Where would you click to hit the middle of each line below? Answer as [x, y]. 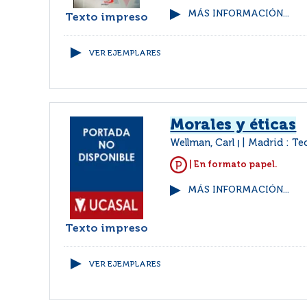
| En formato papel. [233, 164]
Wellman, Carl [204, 143]
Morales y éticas [233, 125]
